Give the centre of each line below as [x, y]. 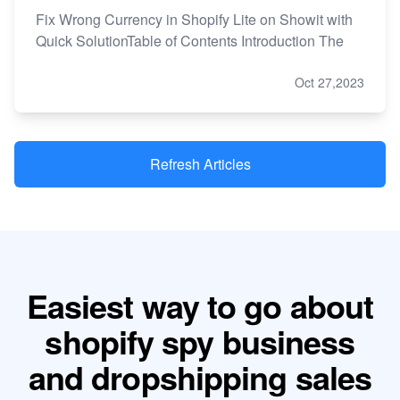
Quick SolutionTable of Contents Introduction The [190, 40]
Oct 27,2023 [329, 82]
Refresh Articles [200, 163]
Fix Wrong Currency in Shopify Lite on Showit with [194, 19]
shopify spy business [200, 341]
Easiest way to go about [200, 305]
